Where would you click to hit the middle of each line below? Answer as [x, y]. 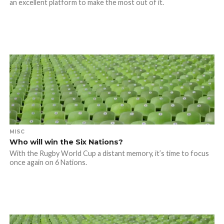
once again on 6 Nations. [48, 162]
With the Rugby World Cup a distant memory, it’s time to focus [109, 153]
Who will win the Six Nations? [66, 142]
